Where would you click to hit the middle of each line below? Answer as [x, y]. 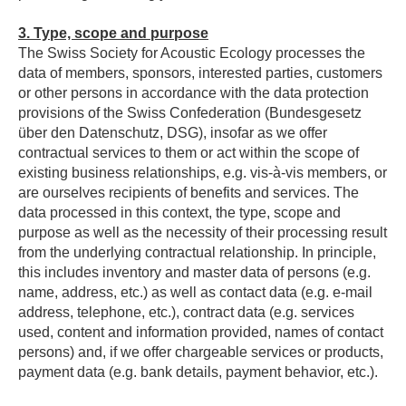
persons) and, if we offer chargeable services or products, [201, 352]
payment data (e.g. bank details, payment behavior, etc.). [198, 372]
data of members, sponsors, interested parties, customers [200, 73]
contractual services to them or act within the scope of [188, 153]
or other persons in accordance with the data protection [193, 93]
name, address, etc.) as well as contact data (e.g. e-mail [195, 292]
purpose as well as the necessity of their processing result [203, 232]
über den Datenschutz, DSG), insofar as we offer [173, 133]
